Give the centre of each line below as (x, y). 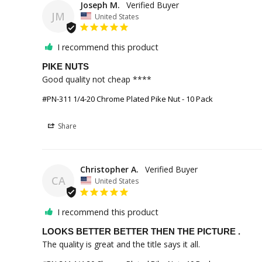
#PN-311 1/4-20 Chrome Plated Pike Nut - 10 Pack (127, 99)
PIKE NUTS (65, 67)
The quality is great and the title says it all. (121, 244)
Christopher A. (109, 170)
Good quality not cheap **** (97, 80)
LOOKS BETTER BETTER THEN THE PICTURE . (141, 231)
